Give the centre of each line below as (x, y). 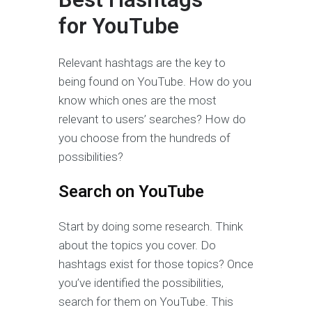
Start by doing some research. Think (151, 226)
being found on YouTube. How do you (155, 81)
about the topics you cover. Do (137, 245)
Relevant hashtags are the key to (142, 62)
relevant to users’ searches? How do (152, 119)
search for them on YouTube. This (146, 301)
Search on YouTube (131, 191)
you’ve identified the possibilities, (141, 282)
